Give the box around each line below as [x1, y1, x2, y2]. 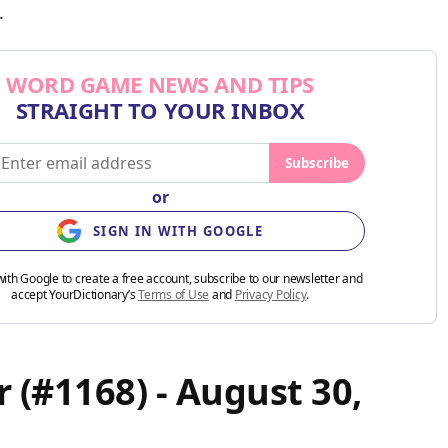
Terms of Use [138, 286, 209, 304]
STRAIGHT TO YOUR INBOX [15, 95, 305, 126]
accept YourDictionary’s [11, 286, 138, 304]
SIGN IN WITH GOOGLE [93, 222, 263, 241]
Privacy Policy [234, 286, 307, 304]
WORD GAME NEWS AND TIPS [5, 69, 315, 100]
